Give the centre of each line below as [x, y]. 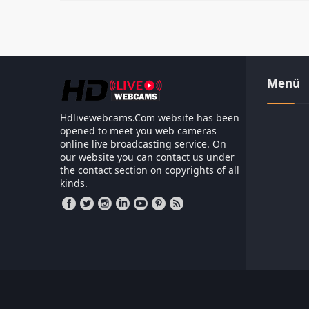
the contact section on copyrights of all [150, 170]
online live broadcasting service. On [143, 143]
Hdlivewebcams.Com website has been [150, 117]
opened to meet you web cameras [138, 130]
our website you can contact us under [147, 157]
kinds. [74, 183]
